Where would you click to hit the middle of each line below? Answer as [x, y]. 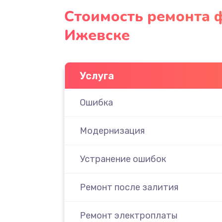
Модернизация [112, 131]
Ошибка [96, 102]
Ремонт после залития [129, 187]
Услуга [97, 76]
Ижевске [97, 35]
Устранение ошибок [123, 159]
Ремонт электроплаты [128, 215]
